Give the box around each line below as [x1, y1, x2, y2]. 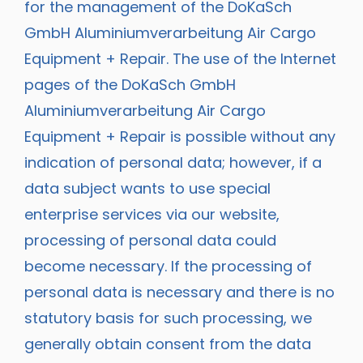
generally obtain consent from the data [24, 334, 311, 354]
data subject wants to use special [24, 178, 271, 199]
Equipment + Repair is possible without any [24, 126, 335, 147]
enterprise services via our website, [24, 204, 280, 224]
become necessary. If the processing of [24, 256, 312, 276]
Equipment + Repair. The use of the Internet [24, 49, 336, 69]
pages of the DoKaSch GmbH [24, 75, 236, 95]
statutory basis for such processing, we [24, 308, 312, 328]
